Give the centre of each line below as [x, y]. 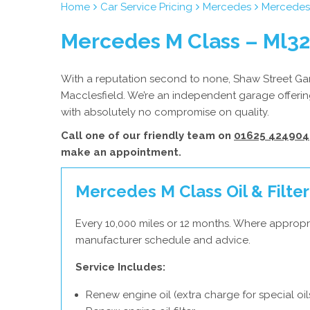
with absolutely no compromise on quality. [165, 112]
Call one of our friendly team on [147, 136]
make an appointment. [121, 152]
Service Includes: [120, 267]
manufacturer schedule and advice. [163, 240]
